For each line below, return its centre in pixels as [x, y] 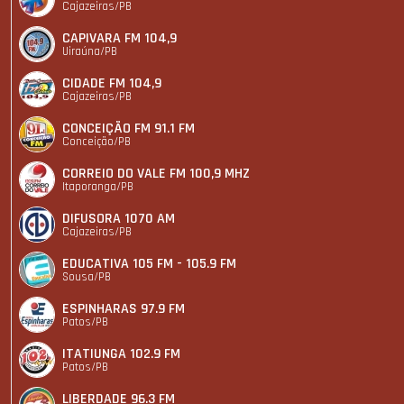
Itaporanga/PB [98, 186]
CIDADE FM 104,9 [112, 83]
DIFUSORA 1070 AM [119, 218]
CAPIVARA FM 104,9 [119, 38]
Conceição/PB [96, 141]
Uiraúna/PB [90, 51]
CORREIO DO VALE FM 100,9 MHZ [156, 173]
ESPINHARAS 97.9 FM [124, 308]
